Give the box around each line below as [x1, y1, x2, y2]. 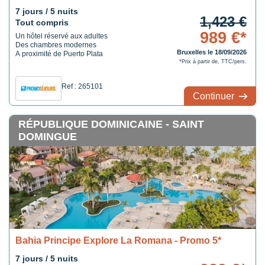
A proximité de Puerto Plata [15, 50, 103, 58]
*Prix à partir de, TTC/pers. [179, 59, 247, 64]
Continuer [193, 91, 237, 101]
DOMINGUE [18, 131, 77, 143]
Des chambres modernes [15, 41, 96, 49]
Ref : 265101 [62, 82, 103, 91]
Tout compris [15, 18, 69, 27]
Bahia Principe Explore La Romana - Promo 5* [15, 235, 221, 245]
